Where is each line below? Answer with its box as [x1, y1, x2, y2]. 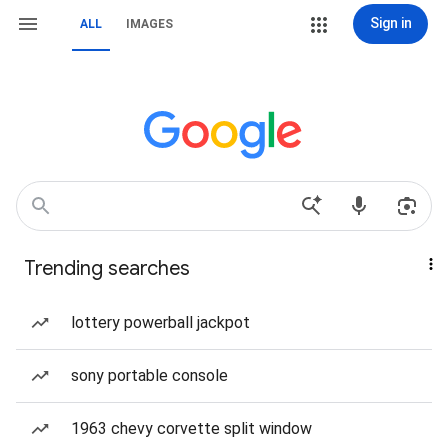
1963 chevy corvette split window [71, 419, 312, 438]
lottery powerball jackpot [71, 313, 250, 332]
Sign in [369, 15, 412, 31]
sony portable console [71, 366, 228, 385]
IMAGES [126, 17, 173, 31]
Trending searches [24, 256, 190, 281]
